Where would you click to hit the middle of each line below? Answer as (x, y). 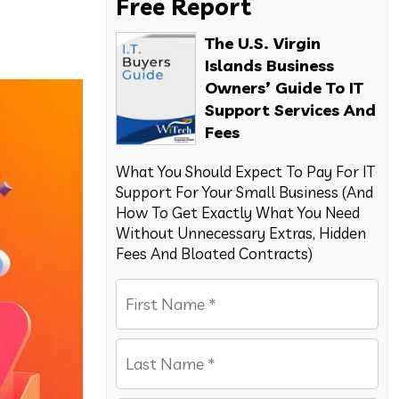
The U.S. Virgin (263, 43)
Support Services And (291, 110)
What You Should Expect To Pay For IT (246, 171)
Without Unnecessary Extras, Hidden (241, 233)
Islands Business (270, 65)
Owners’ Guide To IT (285, 88)
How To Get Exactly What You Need (238, 212)
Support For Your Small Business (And (245, 192)
